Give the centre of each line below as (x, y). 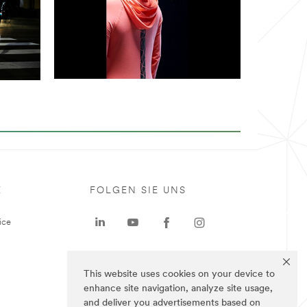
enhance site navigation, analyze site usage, (178, 289)
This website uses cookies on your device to (179, 275)
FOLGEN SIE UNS (138, 191)
